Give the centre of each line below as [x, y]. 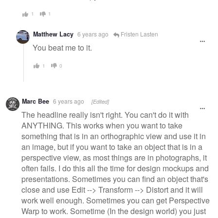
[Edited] [100, 101]
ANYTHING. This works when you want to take [102, 126]
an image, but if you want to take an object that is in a [112, 147]
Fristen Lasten [139, 34]
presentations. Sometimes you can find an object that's [115, 179]
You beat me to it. [62, 48]
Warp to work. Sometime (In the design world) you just [114, 211]
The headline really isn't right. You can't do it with [105, 115]
